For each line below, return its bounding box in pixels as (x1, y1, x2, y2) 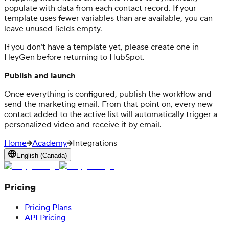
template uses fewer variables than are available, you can (4, 13, 213, 24)
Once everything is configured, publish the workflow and (4, 88, 212, 99)
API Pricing (25, 213, 65, 223)
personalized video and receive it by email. (4, 119, 162, 130)
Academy (32, 138, 67, 148)
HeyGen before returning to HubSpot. (4, 52, 145, 62)
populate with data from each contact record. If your (4, 3, 196, 13)
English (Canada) (16, 151, 67, 159)
